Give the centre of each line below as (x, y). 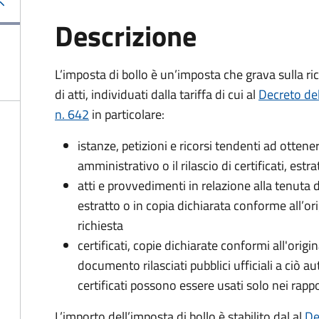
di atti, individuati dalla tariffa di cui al (157, 94)
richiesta (100, 225)
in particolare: (127, 114)
